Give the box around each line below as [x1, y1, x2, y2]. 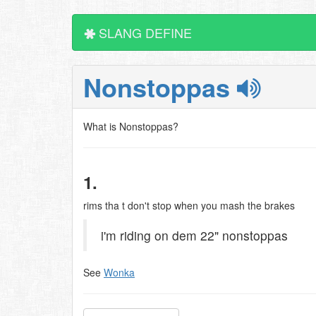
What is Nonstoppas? [83, 119, 178, 133]
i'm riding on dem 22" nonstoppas [101, 226, 288, 244]
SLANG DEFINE [95, 23, 192, 42]
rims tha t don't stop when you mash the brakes [83, 198, 295, 212]
